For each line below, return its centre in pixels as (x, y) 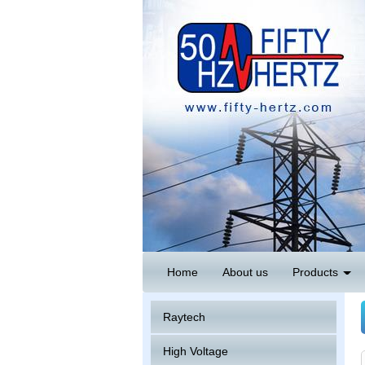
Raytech (184, 317)
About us (245, 272)
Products (317, 272)
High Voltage (195, 351)
